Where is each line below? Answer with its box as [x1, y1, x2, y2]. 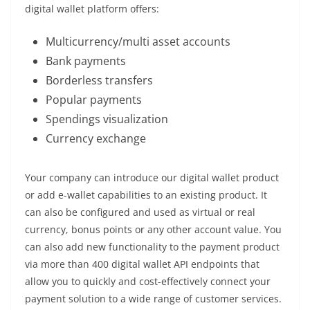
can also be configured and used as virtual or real [25, 206, 255, 219]
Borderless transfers [46, 73, 153, 89]
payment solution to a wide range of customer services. [25, 292, 282, 306]
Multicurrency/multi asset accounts [46, 34, 230, 50]
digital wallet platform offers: [25, 2, 159, 16]
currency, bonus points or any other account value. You [25, 223, 282, 237]
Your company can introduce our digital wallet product [25, 171, 279, 185]
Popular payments [46, 92, 142, 108]
